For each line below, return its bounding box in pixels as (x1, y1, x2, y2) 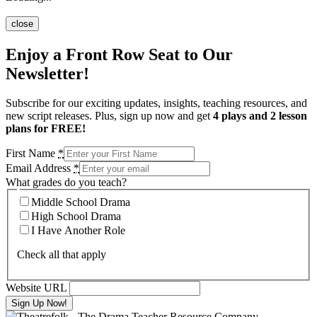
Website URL (6, 282, 67, 294)
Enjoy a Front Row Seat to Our (6, 45, 233, 64)
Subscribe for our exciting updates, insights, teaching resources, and (6, 97, 307, 110)
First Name (6, 147, 58, 160)
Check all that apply (17, 248, 106, 260)
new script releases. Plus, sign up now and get (6, 110, 213, 122)
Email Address (6, 162, 74, 175)
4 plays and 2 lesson (213, 110, 307, 122)
